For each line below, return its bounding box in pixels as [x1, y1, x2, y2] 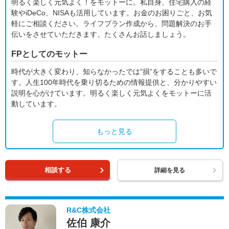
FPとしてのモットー [11, 50, 87, 58]
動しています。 [11, 100, 61, 108]
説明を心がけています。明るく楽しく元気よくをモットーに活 [11, 89, 212, 97]
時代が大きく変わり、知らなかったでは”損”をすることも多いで [11, 67, 217, 76]
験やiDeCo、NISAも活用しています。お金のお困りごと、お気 [11, 9, 212, 17]
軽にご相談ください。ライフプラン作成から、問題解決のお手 [11, 19, 212, 28]
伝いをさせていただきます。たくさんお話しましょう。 [11, 30, 190, 38]
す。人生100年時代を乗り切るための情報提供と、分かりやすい [11, 78, 217, 86]
